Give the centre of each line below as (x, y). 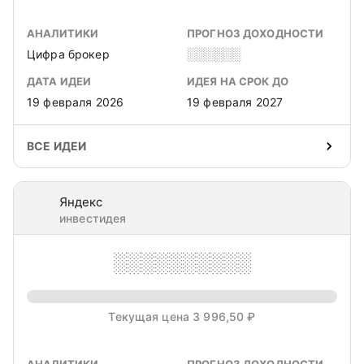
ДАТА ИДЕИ (59, 81)
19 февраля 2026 (76, 102)
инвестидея (93, 218)
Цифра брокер (68, 54)
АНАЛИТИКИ (63, 33)
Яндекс (81, 202)
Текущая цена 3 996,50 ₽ (182, 316)
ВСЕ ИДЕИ (57, 146)
